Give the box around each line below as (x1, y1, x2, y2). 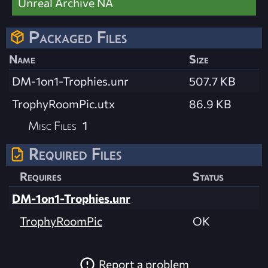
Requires (20, 168, 62, 183)
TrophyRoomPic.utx (12, 96, 115, 111)
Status (193, 168, 224, 183)
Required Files (29, 144, 121, 164)
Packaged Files (29, 28, 127, 47)
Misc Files (28, 118, 77, 133)
